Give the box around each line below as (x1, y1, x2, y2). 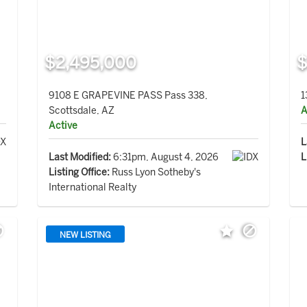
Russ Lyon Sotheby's (109, 167, 201, 179)
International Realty (48, 182, 136, 194)
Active (48, 120, 77, 132)
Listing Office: (48, 167, 110, 179)
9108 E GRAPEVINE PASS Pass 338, (48, 90, 208, 102)
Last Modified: (48, 151, 111, 164)
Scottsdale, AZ (48, 105, 114, 117)
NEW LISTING (59, 230, 111, 241)
